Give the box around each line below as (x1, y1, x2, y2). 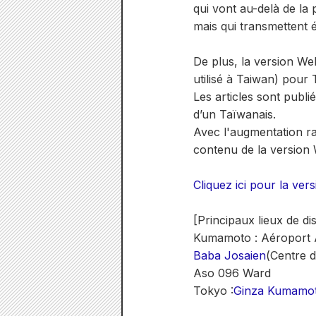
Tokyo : (193, 284, 233, 298)
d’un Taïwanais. (193, 107, 276, 121)
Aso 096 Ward (193, 266, 271, 280)
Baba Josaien (193, 248, 266, 262)
